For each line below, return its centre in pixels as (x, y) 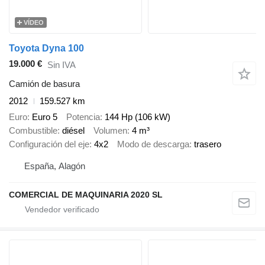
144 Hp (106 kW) (138, 117)
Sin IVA (62, 64)
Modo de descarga (153, 144)
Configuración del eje (49, 144)
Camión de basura (44, 84)
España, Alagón (55, 166)
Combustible (33, 130)
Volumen (110, 130)
